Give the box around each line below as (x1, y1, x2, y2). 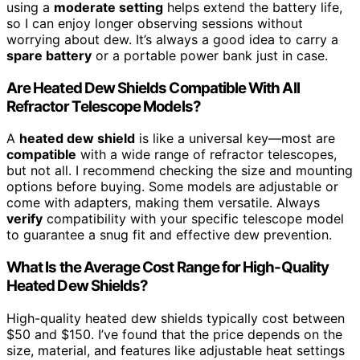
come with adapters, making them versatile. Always (6, 194, 320, 211)
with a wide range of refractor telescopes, (76, 146, 337, 163)
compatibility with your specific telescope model (43, 211, 344, 227)
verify (6, 211, 43, 227)
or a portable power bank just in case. (92, 47, 328, 63)
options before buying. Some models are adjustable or (6, 178, 338, 195)
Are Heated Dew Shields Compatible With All (6, 78, 300, 97)
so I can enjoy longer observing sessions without (6, 15, 303, 31)
